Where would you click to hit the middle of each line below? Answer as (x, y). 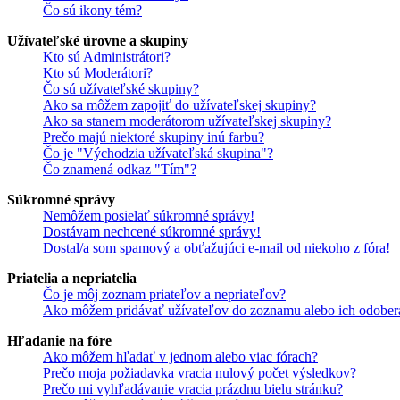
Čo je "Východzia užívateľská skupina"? (158, 153)
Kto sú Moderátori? (98, 73)
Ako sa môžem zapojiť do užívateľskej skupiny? (179, 105)
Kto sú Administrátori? (107, 57)
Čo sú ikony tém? (92, 10)
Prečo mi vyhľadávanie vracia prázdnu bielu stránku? (193, 389)
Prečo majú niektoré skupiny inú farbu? (154, 137)
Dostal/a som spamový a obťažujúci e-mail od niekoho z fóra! (217, 248)
